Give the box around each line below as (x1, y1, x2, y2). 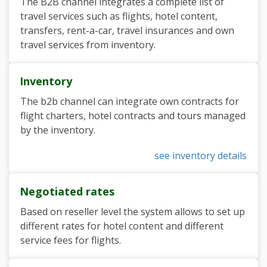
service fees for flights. (20, 234, 121, 247)
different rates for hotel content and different (20, 219, 223, 232)
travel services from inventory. (20, 38, 156, 51)
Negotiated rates (20, 184, 114, 198)
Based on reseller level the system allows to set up (20, 205, 245, 218)
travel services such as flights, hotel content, (20, 10, 218, 23)
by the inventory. (20, 123, 95, 136)
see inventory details (154, 149, 247, 162)
